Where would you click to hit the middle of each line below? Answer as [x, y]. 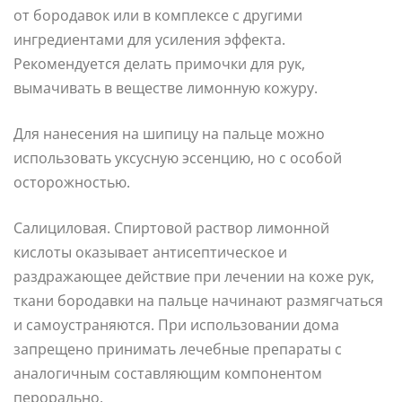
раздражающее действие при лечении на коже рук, [194, 276]
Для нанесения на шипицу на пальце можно [169, 133]
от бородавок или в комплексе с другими [158, 15]
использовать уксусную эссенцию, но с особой [178, 157]
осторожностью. [72, 182]
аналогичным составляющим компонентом [168, 373]
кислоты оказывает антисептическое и [150, 252]
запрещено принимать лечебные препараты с [178, 349]
